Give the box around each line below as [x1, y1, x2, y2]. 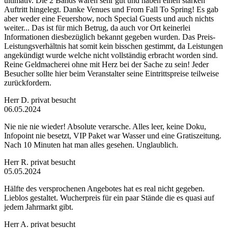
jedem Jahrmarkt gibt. [4, 202, 73, 211]
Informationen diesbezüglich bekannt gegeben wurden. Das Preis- [4, 32, 215, 41]
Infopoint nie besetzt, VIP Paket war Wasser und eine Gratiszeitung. [4, 131, 221, 140]
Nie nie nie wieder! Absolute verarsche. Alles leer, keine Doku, [4, 122, 206, 131]
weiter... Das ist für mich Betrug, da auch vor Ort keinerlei [4, 23, 190, 32]
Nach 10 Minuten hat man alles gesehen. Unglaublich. [4, 140, 178, 149]
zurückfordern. [4, 78, 51, 87]
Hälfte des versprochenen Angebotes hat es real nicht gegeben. [4, 184, 205, 193]
